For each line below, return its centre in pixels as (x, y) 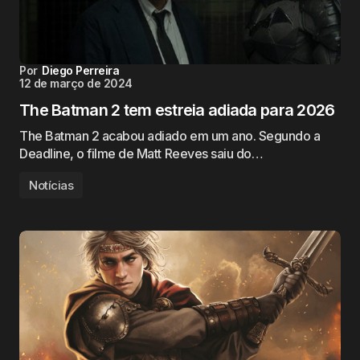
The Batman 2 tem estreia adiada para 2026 (177, 110)
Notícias (51, 185)
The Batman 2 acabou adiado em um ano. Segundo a (170, 136)
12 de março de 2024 (76, 83)
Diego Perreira (81, 70)
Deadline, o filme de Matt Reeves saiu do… (141, 153)
